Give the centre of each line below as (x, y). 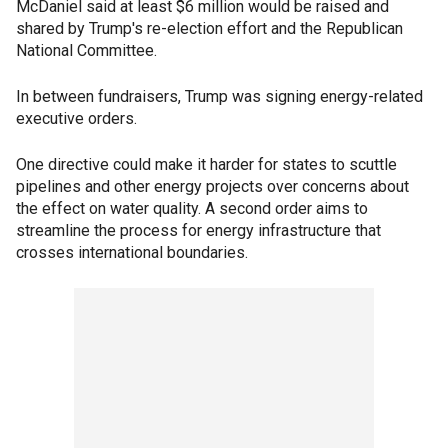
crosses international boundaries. (132, 253)
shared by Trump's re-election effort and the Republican (209, 29)
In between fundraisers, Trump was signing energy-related (219, 97)
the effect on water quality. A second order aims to (192, 209)
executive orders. (76, 119)
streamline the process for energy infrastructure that (198, 231)
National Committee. (86, 51)
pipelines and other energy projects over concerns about (212, 187)
